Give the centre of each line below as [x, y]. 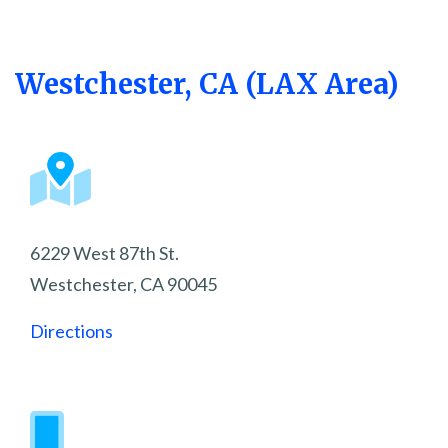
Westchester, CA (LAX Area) [207, 84]
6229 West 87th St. [104, 253]
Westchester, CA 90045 [123, 284]
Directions [71, 331]
